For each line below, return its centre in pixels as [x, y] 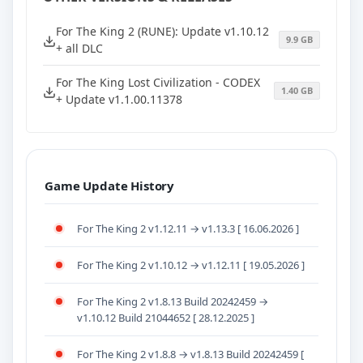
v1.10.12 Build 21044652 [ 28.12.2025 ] [166, 317]
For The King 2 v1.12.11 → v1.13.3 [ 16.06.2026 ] [188, 228]
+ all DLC [79, 49]
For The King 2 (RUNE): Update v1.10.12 [162, 32]
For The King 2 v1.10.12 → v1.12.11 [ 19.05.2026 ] [191, 265]
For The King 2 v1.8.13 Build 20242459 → [173, 301]
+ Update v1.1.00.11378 [119, 100]
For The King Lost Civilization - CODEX [158, 83]
